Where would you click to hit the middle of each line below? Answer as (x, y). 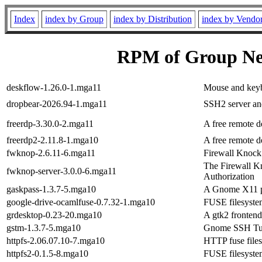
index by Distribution (153, 19)
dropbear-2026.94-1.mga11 (57, 104)
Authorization (229, 176)
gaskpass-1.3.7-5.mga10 (51, 189)
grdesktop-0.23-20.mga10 (54, 215)
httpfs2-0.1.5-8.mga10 (47, 253)
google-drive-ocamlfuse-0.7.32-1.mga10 (81, 202)
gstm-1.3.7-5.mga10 (44, 227)
